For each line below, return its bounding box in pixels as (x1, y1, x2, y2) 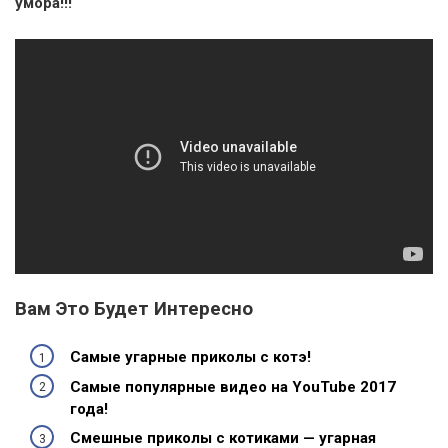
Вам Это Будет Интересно (15, 297, 253, 320)
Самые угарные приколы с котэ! (70, 348, 311, 367)
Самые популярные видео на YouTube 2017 (70, 377, 396, 396)
